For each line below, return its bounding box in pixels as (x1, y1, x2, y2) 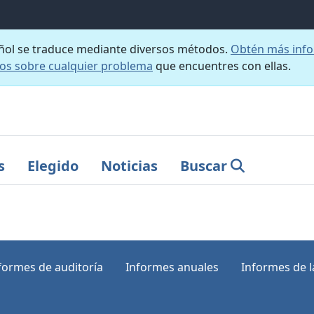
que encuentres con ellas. (153, 58, 291, 74)
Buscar (180, 156, 227, 175)
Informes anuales (125, 259, 219, 275)
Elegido (27, 156, 78, 175)
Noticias (101, 156, 158, 175)
